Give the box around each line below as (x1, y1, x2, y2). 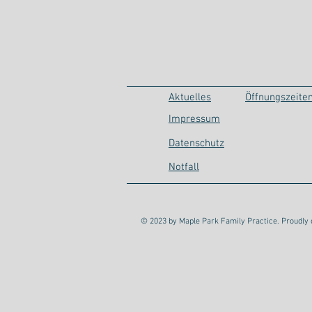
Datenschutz (169, 137, 224, 150)
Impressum (169, 113, 220, 125)
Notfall (169, 161, 199, 173)
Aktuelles (169, 91, 211, 104)
